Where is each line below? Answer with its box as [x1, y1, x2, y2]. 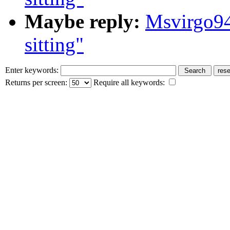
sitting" [25, 33, 84, 55]
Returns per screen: [5, 78, 69, 87]
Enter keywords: [5, 65, 61, 74]
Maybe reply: [25, 10, 140, 32]
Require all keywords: [91, 78, 167, 87]
